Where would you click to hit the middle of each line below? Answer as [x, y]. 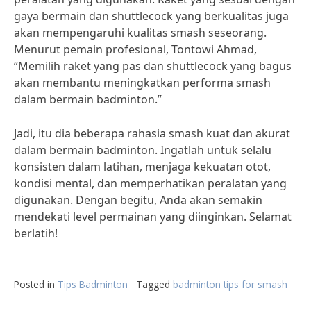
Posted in [36, 284]
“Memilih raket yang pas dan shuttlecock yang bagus [153, 66]
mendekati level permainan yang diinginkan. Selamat [153, 217]
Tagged [154, 284]
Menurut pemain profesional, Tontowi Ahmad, [135, 49]
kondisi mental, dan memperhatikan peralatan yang [150, 183]
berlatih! [36, 233]
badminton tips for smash [230, 284]
